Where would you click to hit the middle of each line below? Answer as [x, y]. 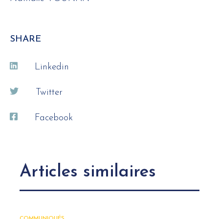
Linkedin [52, 67]
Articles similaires [88, 173]
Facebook [54, 118]
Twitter [49, 93]
